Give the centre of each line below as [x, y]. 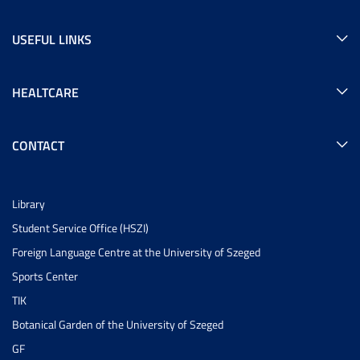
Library [29, 204]
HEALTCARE [45, 92]
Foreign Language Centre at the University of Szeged [136, 252]
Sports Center [45, 276]
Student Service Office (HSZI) [80, 228]
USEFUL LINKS [52, 39]
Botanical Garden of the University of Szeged [118, 325]
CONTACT [38, 145]
